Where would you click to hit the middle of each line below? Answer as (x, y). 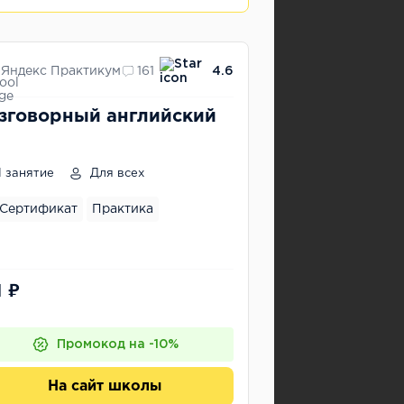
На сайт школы (105, 386)
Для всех (115, 174)
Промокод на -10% (117, 344)
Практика (123, 209)
